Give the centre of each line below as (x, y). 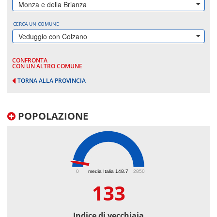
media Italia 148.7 (108, 171)
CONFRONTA (30, 60)
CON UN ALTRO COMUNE (47, 66)
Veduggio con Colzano (53, 36)
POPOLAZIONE (52, 116)
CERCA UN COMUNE (36, 24)
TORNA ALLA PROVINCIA (52, 81)
